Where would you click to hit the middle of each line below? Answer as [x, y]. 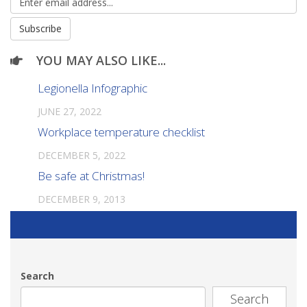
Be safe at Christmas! [91, 176]
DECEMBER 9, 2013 [82, 199]
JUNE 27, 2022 [70, 112]
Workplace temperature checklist [121, 132]
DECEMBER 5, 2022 [82, 156]
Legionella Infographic [93, 88]
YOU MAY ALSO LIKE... [101, 61]
